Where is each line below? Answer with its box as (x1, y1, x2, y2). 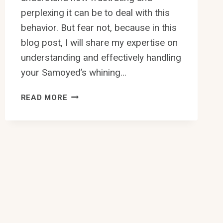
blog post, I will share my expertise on (20, 36, 178, 48)
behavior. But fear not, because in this (20, 21, 177, 33)
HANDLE (67, 114, 100, 123)
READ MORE (20, 93, 68, 102)
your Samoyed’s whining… (20, 66, 126, 78)
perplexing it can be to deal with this (20, 6, 170, 18)
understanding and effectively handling (20, 51, 181, 63)
